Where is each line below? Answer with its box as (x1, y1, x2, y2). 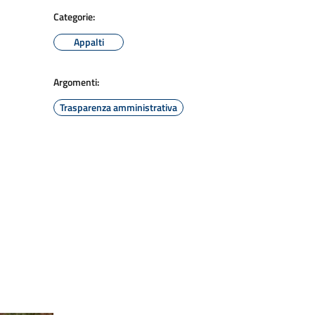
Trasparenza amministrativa (60, 100, 177, 115)
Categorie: (53, 9, 95, 24)
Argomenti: (53, 75, 99, 89)
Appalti (73, 34, 104, 49)
